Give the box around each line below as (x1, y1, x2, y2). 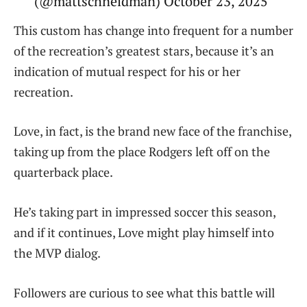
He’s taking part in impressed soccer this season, (14, 204, 275, 221)
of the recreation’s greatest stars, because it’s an (14, 42, 274, 59)
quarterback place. (14, 164, 113, 181)
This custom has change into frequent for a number (14, 21, 293, 38)
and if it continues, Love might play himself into (14, 224, 274, 241)
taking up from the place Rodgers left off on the (14, 143, 270, 160)
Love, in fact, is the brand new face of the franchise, (14, 123, 291, 140)
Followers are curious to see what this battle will (14, 284, 275, 301)
